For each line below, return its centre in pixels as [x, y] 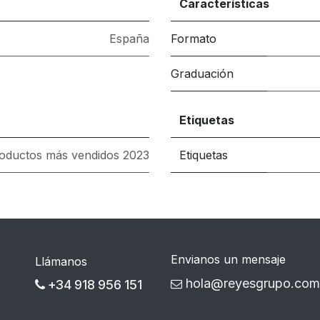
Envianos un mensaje [228, 260]
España [129, 39]
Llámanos [61, 262]
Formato [194, 39]
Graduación [202, 74]
